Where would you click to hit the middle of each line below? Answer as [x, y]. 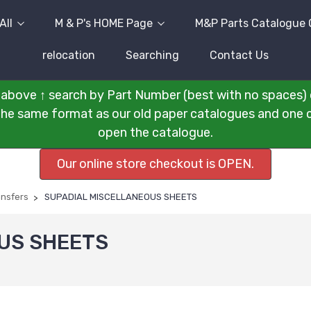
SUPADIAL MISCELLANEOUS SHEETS [121, 197]
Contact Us [239, 55]
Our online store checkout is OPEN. [155, 164]
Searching [152, 55]
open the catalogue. [155, 133]
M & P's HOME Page [103, 23]
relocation [69, 55]
